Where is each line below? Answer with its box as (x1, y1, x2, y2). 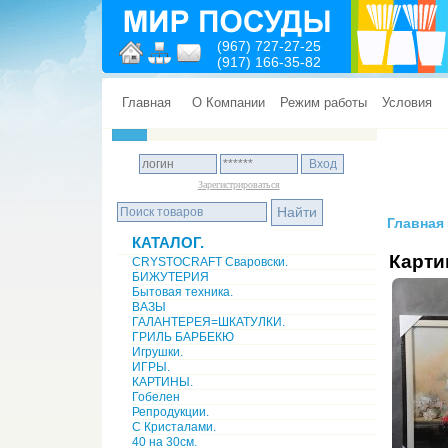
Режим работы (280, 95, 367, 110)
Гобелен (132, 390, 180, 404)
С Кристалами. (132, 420, 216, 434)
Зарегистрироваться (197, 179, 280, 190)
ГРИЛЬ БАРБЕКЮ (132, 330, 234, 344)
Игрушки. (132, 345, 183, 359)
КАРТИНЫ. (132, 375, 193, 389)
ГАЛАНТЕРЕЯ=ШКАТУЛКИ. (132, 315, 285, 329)
